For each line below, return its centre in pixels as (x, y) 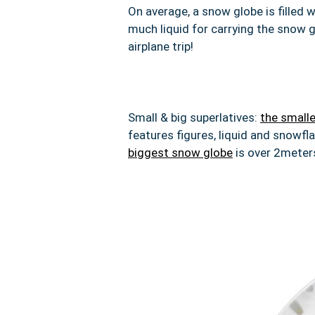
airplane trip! (161, 46)
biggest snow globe (180, 152)
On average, (160, 11)
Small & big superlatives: (194, 117)
